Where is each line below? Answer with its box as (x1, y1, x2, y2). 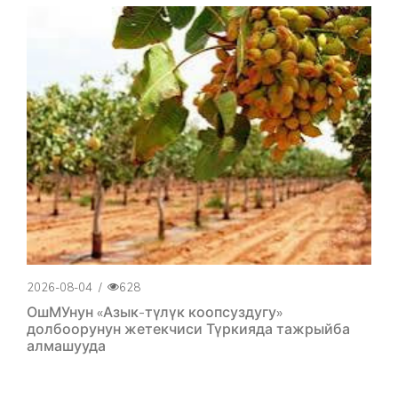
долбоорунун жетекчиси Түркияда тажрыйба (27, 319, 350, 338)
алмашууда (27, 336, 106, 354)
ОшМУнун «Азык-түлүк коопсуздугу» (27, 302, 283, 321)
